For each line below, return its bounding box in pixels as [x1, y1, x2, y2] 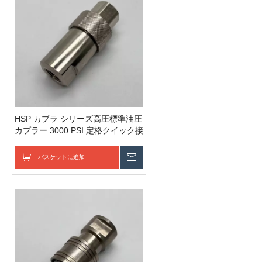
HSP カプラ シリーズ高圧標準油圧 [15, 114, 142, 123]
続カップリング [15, 137, 72, 147]
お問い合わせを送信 [143, 154, 196, 160]
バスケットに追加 [38, 154, 85, 160]
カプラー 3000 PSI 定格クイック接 [15, 126, 143, 135]
